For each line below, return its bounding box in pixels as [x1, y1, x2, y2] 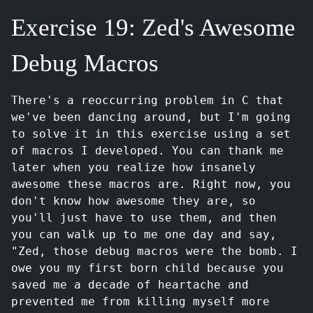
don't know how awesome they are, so [11, 194, 256, 208]
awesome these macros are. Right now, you [11, 177, 291, 191]
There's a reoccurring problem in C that [11, 94, 284, 107]
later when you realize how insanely [11, 161, 256, 174]
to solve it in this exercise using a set [11, 127, 291, 140]
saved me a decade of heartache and [11, 278, 249, 291]
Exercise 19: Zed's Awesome [11, 14, 296, 41]
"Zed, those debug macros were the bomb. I [11, 245, 298, 258]
